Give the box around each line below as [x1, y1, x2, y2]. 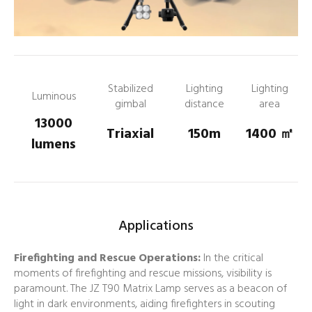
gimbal [114, 95, 146, 114]
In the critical [201, 249, 263, 267]
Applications [118, 214, 194, 237]
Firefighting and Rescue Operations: [14, 249, 201, 267]
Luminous [31, 87, 76, 106]
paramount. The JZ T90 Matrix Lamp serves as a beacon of [14, 279, 287, 298]
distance [184, 95, 224, 114]
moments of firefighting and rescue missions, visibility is [14, 264, 272, 283]
